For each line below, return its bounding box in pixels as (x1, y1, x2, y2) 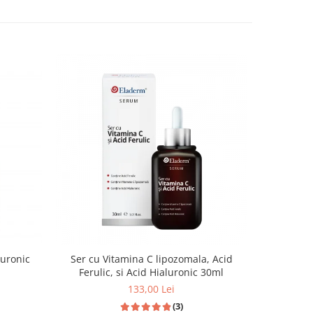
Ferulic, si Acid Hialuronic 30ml (79, 265, 224, 279)
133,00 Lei (128, 282, 175, 296)
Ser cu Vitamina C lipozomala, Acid (70, 252, 233, 265)
